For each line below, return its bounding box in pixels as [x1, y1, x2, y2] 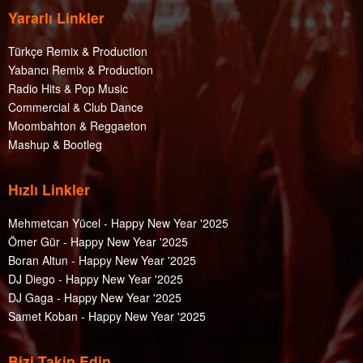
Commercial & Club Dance [8, 98, 143, 115]
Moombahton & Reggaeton [8, 117, 147, 134]
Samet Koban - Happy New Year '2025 [8, 307, 206, 324]
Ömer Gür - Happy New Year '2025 [8, 233, 188, 250]
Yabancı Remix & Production [8, 61, 153, 78]
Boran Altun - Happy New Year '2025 [8, 251, 196, 268]
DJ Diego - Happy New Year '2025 [8, 270, 183, 287]
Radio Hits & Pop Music [8, 79, 128, 96]
